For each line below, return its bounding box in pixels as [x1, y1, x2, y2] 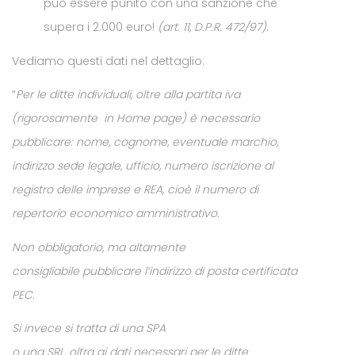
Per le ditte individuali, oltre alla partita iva [16, 86, 240, 102]
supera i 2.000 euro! [44, 19, 158, 35]
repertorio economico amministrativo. [12, 205, 219, 221]
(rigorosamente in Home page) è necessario [12, 110, 260, 126]
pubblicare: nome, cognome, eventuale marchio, [12, 134, 278, 150]
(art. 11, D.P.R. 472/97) [158, 19, 266, 35]
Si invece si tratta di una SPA [12, 320, 166, 336]
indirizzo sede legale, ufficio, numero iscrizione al [12, 158, 273, 174]
